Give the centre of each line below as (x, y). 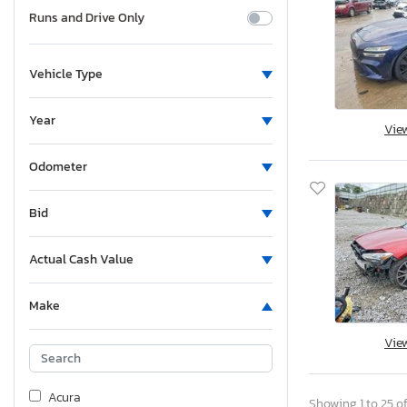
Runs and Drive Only (87, 18)
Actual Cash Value (81, 260)
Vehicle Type (66, 74)
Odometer (58, 167)
